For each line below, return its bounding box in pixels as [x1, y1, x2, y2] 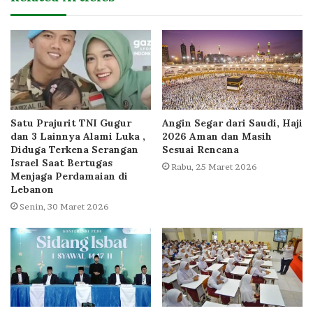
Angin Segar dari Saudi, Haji [162, 116, 303, 129]
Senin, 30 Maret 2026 [20, 201, 109, 212]
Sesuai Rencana [162, 143, 239, 156]
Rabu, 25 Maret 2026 [171, 161, 257, 172]
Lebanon [10, 182, 54, 196]
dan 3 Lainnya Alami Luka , [10, 129, 145, 143]
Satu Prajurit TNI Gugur [10, 116, 131, 129]
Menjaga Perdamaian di [10, 169, 128, 182]
